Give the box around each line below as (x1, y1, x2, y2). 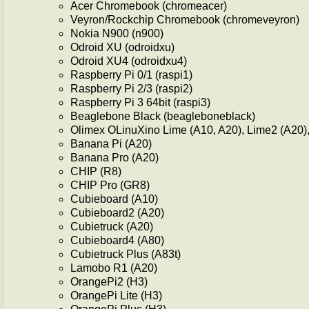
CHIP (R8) (70, 166, 121, 178)
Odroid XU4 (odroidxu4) (70, 55, 187, 68)
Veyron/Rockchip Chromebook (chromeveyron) (70, 14, 299, 26)
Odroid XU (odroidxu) (70, 41, 175, 54)
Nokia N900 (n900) (70, 28, 163, 40)
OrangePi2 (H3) (70, 276, 148, 288)
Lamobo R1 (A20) (70, 262, 157, 275)
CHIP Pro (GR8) (70, 179, 150, 192)
